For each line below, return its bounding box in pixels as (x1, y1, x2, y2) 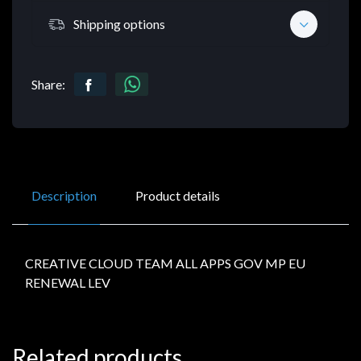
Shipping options (73, 15, 165, 31)
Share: (31, 77, 65, 93)
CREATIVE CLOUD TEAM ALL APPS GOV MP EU (25, 255, 305, 272)
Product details (135, 188, 220, 204)
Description (31, 188, 97, 204)
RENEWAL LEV (25, 275, 110, 291)
